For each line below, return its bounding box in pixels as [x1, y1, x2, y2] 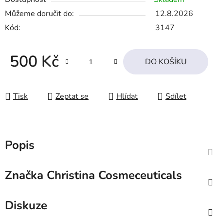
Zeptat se [55, 91, 89, 102]
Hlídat [116, 91, 138, 102]
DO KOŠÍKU [145, 56, 187, 68]
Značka [5, 167, 43, 183]
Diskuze [5, 198, 47, 214]
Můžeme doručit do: [5, 8, 74, 19]
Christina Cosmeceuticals [43, 167, 182, 183]
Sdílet [165, 91, 186, 102]
